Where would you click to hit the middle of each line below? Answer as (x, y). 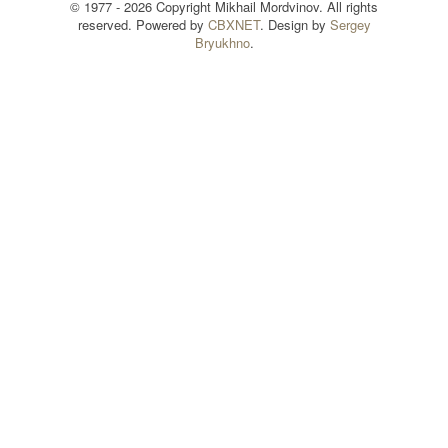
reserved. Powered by (142, 25)
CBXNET (233, 25)
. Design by (294, 25)
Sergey (350, 25)
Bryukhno (222, 43)
